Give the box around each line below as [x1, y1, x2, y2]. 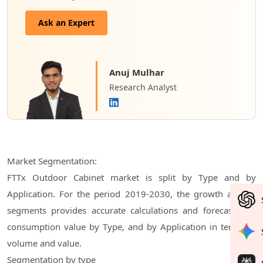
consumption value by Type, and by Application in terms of [7, 220, 256, 232]
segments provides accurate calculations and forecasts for [7, 204, 256, 216]
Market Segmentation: [7, 154, 97, 167]
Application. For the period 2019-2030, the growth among [7, 187, 256, 200]
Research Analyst [109, 81, 177, 93]
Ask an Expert [38, 17, 95, 29]
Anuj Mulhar [109, 66, 164, 78]
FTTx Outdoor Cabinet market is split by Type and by [7, 171, 256, 183]
